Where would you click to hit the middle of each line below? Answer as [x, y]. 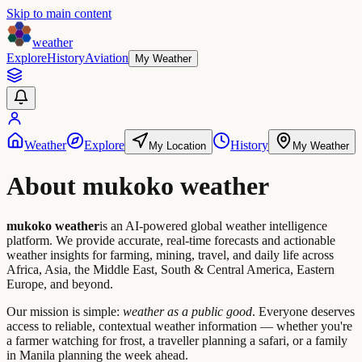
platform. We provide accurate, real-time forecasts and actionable [171, 240]
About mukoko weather [138, 186]
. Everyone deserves [303, 311]
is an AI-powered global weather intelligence [213, 225]
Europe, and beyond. [60, 284]
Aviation [107, 58]
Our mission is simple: [65, 311]
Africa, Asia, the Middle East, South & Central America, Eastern [170, 269]
